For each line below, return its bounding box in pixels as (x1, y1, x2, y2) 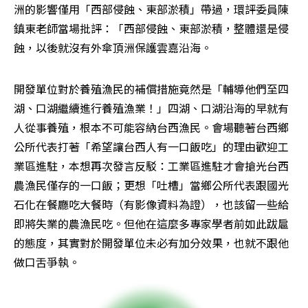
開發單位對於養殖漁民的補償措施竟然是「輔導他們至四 (14, 80, 289, 98)
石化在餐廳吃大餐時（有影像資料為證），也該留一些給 (14, 196, 289, 213)
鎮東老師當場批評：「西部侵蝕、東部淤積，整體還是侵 (14, 20, 289, 37)
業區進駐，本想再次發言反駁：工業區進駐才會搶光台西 (14, 157, 289, 175)
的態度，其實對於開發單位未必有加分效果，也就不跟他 (14, 234, 289, 252)
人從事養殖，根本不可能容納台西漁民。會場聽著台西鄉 (14, 119, 289, 136)
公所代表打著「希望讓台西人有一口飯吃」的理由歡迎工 (14, 138, 289, 155)
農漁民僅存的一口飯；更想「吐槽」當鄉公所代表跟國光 (14, 177, 289, 194)
